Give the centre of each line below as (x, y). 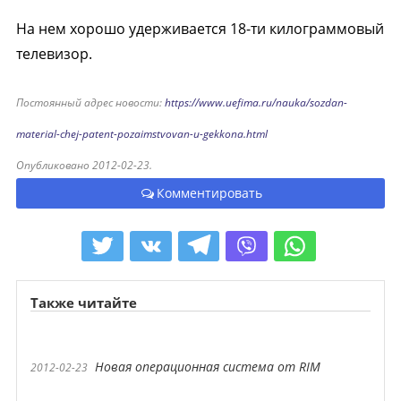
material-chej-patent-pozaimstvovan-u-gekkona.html (141, 134)
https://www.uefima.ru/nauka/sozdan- (256, 102)
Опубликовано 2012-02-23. (84, 165)
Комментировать (209, 193)
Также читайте (83, 303)
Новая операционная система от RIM (207, 367)
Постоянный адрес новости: (90, 102)
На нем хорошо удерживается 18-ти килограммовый (200, 29)
